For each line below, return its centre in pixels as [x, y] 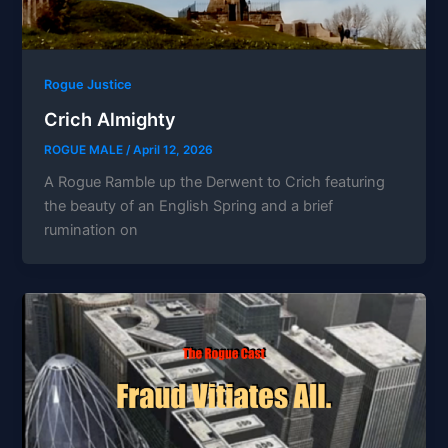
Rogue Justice [88, 84]
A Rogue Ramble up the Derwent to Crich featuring [215, 182]
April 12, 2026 [173, 149]
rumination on [91, 230]
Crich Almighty [110, 118]
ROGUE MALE [85, 149]
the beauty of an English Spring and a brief [189, 206]
